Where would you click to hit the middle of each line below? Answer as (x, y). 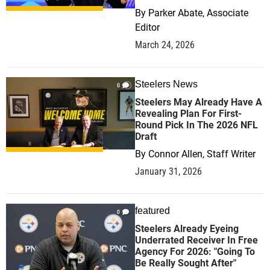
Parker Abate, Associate (198, 13)
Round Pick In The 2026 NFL (196, 125)
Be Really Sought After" (186, 263)
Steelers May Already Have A (199, 102)
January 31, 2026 (168, 171)
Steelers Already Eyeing (187, 229)
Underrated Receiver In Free (196, 240)
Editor (147, 27)
